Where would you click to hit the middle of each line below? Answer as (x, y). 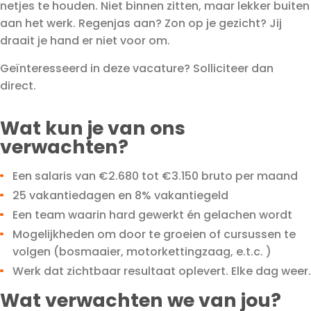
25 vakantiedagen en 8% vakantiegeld (120, 195)
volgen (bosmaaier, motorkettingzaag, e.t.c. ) (142, 252)
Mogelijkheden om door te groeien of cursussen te (154, 234)
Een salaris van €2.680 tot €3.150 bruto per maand (155, 176)
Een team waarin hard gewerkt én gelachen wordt (152, 215)
